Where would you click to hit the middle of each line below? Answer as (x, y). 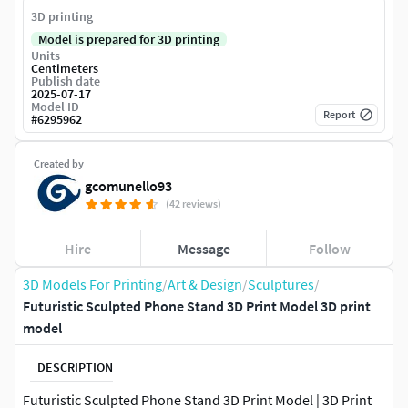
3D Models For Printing (92, 285)
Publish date (66, 82)
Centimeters (65, 69)
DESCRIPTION (75, 367)
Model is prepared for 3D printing (129, 40)
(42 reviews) (194, 204)
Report (339, 115)
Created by (59, 164)
